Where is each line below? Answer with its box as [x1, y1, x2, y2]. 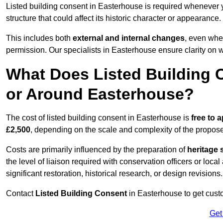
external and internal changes [73, 34, 185, 43]
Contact [6, 189, 35, 198]
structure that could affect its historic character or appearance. [6, 14, 221, 23]
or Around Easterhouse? [6, 85, 194, 104]
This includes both [6, 34, 73, 43]
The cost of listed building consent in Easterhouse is [6, 113, 191, 122]
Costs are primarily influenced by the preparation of [6, 145, 187, 154]
